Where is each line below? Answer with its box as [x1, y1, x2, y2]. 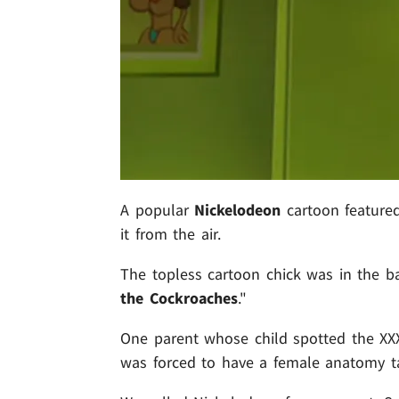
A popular [120, 199, 195, 221]
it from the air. [120, 224, 221, 245]
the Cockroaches [120, 288, 238, 309]
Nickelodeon [194, 199, 281, 221]
